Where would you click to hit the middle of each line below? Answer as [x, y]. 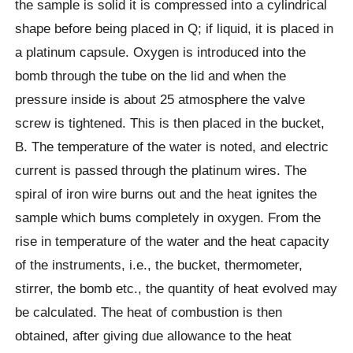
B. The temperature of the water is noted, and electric [172, 147]
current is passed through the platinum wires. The [161, 171]
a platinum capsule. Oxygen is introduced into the [161, 52]
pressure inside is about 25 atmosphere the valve [160, 100]
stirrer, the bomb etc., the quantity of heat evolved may [176, 289]
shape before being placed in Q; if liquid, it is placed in [175, 29]
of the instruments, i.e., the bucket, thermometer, [159, 265]
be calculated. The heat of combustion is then [149, 312]
